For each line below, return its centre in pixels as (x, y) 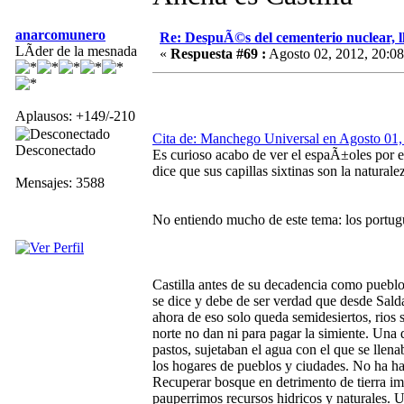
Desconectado (55, 150)
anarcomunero (60, 34)
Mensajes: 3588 (60, 182)
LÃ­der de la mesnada (76, 50)
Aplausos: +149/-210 (75, 115)
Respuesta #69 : (218, 53)
